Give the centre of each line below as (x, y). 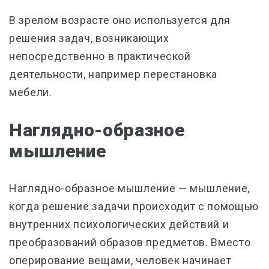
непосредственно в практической (100, 56)
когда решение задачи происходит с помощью (134, 206)
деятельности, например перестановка (113, 74)
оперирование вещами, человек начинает (120, 260)
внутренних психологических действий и (119, 224)
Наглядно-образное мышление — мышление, (130, 188)
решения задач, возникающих (89, 38)
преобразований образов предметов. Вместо (130, 242)
